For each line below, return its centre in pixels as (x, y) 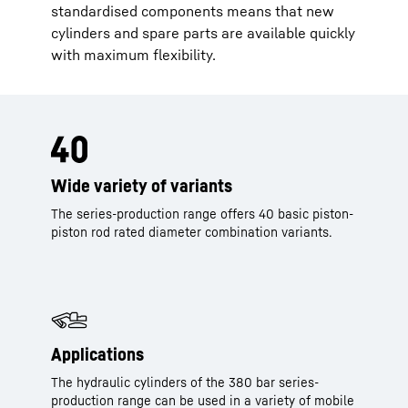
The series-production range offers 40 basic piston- (202, 214)
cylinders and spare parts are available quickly (203, 33)
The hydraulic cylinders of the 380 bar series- (185, 382)
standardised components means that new (193, 11)
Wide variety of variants (142, 186)
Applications (97, 354)
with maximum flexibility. (133, 55)
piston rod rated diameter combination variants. (192, 232)
